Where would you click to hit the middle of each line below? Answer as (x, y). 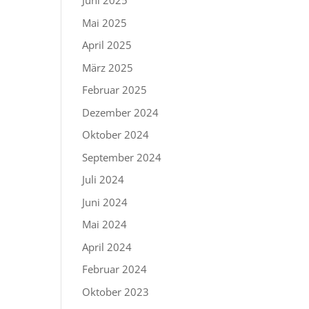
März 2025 (108, 67)
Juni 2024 (105, 202)
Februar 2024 (115, 269)
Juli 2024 (103, 179)
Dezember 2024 (121, 112)
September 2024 (122, 157)
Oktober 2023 (116, 291)
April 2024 (107, 247)
